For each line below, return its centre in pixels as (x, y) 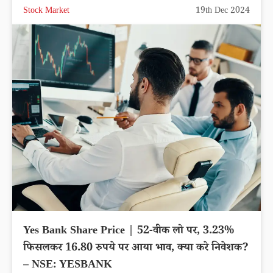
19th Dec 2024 (223, 12)
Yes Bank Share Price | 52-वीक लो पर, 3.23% (129, 232)
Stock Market (46, 12)
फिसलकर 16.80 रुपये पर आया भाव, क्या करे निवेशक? (136, 249)
